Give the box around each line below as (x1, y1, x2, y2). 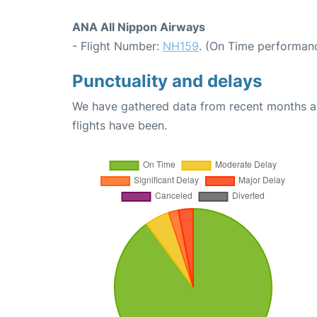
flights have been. (72, 118, 167, 132)
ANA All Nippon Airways (72, 20, 205, 34)
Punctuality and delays (72, 71, 262, 91)
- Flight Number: (72, 39, 163, 53)
